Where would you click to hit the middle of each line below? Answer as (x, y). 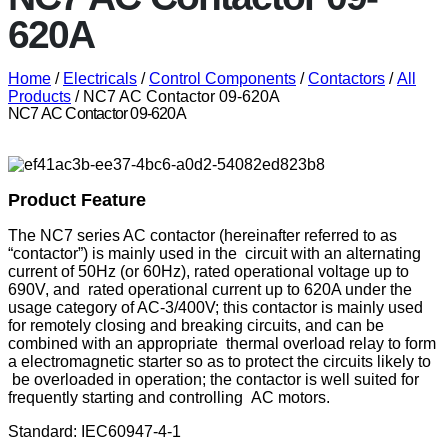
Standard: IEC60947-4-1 (94, 431)
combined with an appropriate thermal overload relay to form (222, 343)
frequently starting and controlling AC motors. (169, 397)
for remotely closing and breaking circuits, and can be (196, 325)
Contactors (346, 78)
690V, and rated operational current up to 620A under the (210, 289)
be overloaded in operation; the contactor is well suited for (213, 379)
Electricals (100, 78)
